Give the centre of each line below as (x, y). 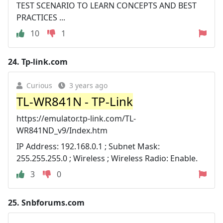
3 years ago (88, 85)
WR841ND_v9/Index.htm (62, 130)
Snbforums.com (53, 202)
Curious (39, 85)
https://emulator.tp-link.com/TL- (76, 118)
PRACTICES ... (41, 17)
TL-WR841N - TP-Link (75, 101)
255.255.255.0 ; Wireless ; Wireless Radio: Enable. (107, 158)
